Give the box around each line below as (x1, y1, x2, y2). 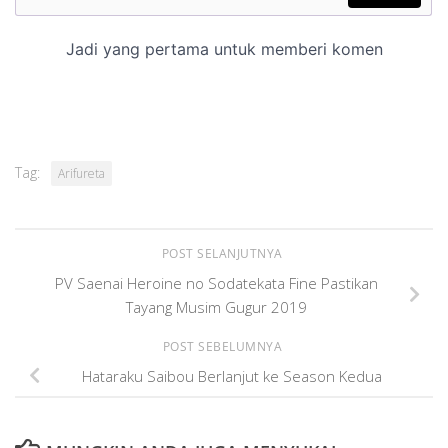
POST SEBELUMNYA (162, 338, 286, 356)
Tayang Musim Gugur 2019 (125, 296, 307, 317)
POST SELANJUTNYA (161, 244, 287, 262)
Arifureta (58, 164, 105, 182)
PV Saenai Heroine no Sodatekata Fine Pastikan (54, 272, 378, 293)
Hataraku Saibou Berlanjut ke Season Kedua (82, 366, 382, 387)
